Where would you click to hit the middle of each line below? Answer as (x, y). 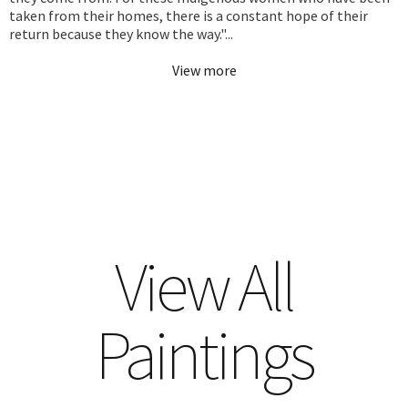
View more (204, 70)
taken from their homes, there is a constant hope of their (189, 15)
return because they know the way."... (121, 33)
